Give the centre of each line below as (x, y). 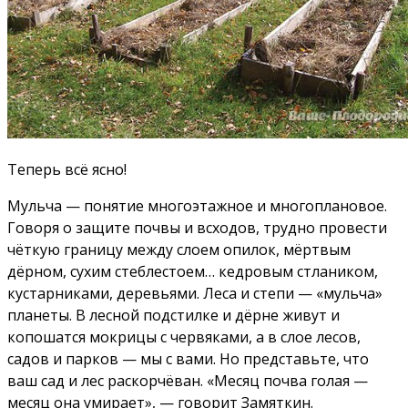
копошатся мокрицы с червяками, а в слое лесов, (184, 337)
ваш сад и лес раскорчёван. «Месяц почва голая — (188, 381)
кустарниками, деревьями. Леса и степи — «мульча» (195, 294)
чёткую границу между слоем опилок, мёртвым (179, 250)
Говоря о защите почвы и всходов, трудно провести (197, 228)
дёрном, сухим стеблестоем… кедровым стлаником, (193, 272)
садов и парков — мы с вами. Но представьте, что (188, 359)
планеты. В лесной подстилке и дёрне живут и (173, 316)
